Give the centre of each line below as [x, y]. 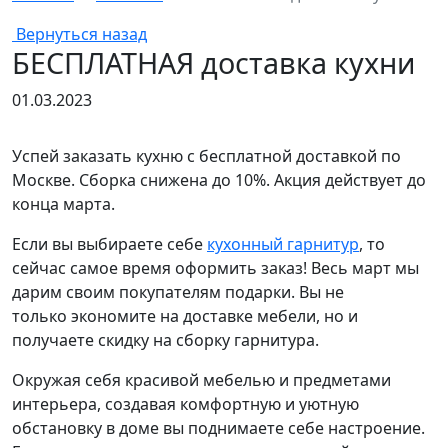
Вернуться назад [81, 33]
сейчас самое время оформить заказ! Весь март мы [215, 267]
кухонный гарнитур [283, 243]
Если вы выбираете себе [109, 243]
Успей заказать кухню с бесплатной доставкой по [206, 155]
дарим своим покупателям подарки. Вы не [178, 291]
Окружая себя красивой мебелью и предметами [201, 379]
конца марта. [63, 203]
